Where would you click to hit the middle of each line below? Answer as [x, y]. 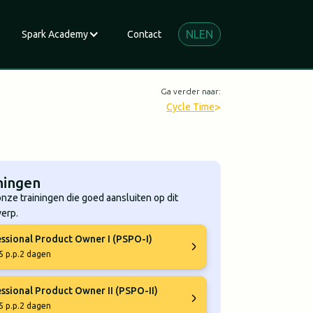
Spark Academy [55, 34]
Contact [144, 34]
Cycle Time [190, 107]
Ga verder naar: [191, 91]
